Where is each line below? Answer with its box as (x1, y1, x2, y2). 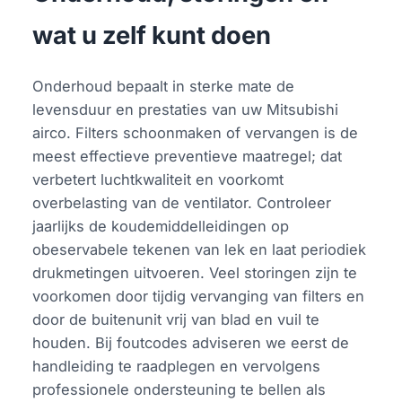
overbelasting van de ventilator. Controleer (32, 193, 332, 212)
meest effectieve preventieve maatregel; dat (32, 146, 343, 165)
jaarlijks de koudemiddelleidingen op (32, 216, 290, 235)
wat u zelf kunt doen (32, 20, 272, 50)
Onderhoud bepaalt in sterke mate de (32, 76, 295, 95)
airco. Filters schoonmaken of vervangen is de (32, 123, 359, 142)
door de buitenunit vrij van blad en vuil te (32, 310, 320, 328)
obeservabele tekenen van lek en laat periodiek (32, 240, 367, 258)
